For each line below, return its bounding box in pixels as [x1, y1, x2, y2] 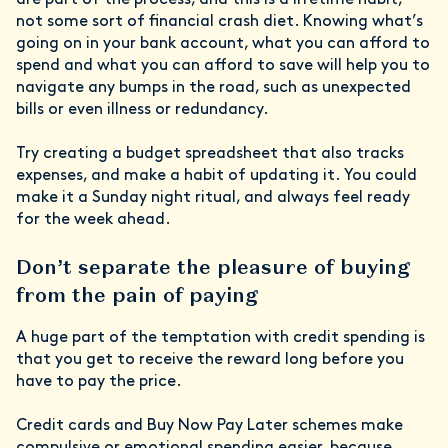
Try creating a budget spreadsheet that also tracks [16, 146, 404, 163]
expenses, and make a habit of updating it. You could [16, 168, 417, 185]
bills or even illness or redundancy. [16, 102, 273, 119]
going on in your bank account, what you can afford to [16, 36, 430, 53]
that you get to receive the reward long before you [16, 352, 404, 369]
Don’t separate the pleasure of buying [16, 254, 410, 281]
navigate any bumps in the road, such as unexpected [16, 80, 411, 97]
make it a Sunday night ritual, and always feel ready [16, 190, 410, 207]
